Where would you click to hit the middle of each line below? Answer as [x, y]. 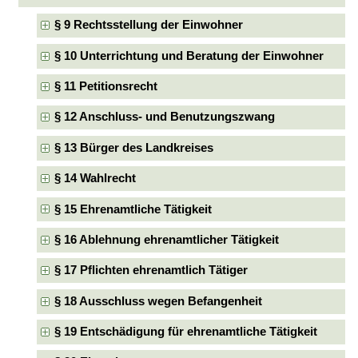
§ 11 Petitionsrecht [105, 87]
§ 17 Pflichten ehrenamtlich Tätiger [151, 270]
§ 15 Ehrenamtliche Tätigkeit [133, 209]
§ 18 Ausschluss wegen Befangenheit [158, 301]
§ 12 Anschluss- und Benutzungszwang [164, 117]
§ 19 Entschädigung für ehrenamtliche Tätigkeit [185, 331]
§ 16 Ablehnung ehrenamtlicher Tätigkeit [166, 239]
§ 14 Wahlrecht [95, 179]
